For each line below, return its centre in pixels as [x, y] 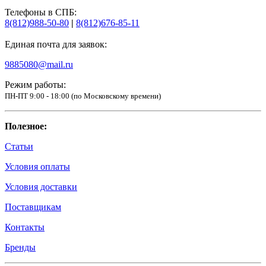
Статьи [19, 146]
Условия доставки [41, 186]
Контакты [25, 227]
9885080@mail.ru [39, 64]
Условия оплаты [37, 166]
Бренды [20, 247]
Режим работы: [35, 84]
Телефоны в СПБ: [41, 12]
